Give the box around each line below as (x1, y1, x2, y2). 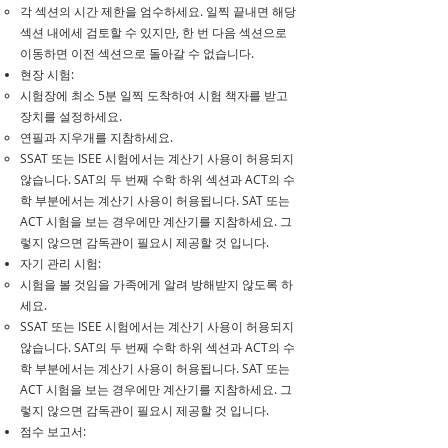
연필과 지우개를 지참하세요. (20, 129, 173, 145)
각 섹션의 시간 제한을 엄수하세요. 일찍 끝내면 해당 (20, 3, 296, 19)
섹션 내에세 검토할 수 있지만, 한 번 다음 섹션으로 (20, 24, 287, 40)
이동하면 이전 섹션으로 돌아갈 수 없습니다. (20, 45, 254, 61)
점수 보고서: (20, 423, 86, 439)
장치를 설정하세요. (20, 108, 122, 124)
